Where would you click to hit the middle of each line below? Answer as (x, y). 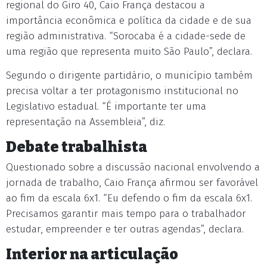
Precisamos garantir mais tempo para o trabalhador (126, 214)
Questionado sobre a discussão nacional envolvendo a (133, 167)
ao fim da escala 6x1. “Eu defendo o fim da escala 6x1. (129, 198)
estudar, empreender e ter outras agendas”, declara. (125, 229)
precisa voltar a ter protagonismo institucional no (122, 91)
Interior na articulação (92, 254)
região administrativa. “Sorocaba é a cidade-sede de (126, 36)
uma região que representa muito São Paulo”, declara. (129, 52)
